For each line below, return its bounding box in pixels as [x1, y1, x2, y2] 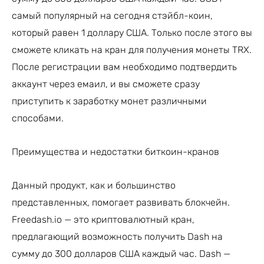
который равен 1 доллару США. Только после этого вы [12, 27, 252, 38]
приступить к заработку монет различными [12, 95, 207, 107]
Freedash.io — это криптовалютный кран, [12, 213, 194, 225]
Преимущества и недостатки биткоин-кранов [12, 146, 219, 157]
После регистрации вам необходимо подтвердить [12, 61, 237, 72]
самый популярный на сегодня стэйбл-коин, [12, 9, 213, 21]
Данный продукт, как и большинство [12, 179, 176, 191]
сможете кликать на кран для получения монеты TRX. [12, 44, 252, 55]
